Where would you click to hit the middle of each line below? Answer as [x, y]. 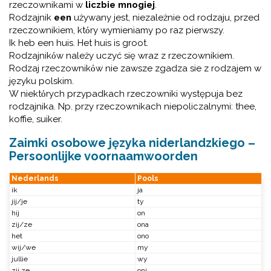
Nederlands [35, 178]
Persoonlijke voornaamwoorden [103, 156]
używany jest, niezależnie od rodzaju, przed [165, 18]
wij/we [24, 247]
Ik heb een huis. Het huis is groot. [79, 43]
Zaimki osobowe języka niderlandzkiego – [132, 143]
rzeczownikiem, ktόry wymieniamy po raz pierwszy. [117, 30]
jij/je [19, 201]
